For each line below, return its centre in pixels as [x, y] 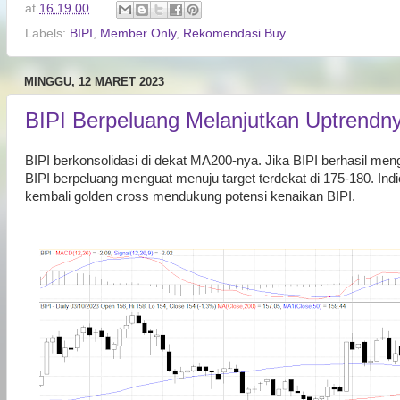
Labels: [47, 33]
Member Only [138, 33]
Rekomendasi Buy [234, 33]
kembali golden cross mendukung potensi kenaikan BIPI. [192, 196]
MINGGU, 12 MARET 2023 [94, 81]
